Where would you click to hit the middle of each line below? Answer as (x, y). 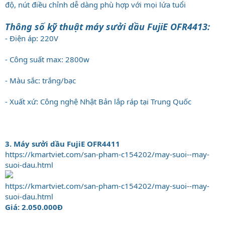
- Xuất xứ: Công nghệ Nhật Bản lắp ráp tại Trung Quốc (98, 101)
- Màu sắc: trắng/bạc (40, 80)
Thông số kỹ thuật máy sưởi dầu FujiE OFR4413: (107, 26)
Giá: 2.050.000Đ (34, 207)
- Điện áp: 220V (32, 38)
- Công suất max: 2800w (47, 59)
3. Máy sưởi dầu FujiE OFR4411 (63, 143)
